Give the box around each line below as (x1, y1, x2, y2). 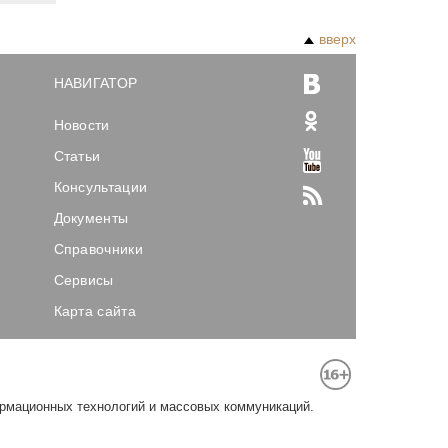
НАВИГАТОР (53, 75, 138, 91)
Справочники (53, 241, 143, 257)
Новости (53, 117, 110, 133)
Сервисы (53, 272, 114, 288)
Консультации (53, 179, 148, 195)
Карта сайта (53, 303, 136, 319)
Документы (53, 210, 129, 226)
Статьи (53, 148, 101, 164)
